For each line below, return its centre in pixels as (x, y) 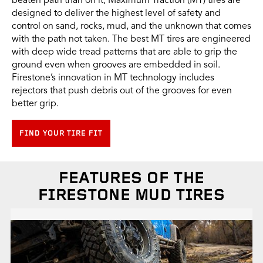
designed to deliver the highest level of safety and (116, 14)
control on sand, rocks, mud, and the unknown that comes (131, 27)
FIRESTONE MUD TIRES (131, 196)
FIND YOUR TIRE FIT (61, 134)
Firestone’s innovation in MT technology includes (113, 78)
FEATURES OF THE (131, 179)
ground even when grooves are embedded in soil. (116, 65)
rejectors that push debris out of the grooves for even (122, 91)
